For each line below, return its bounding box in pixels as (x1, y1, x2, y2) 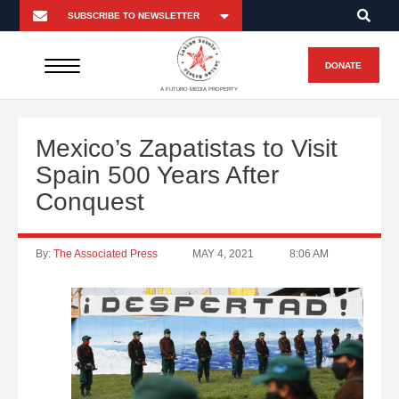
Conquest (36, 188, 144, 216)
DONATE (325, 60, 362, 70)
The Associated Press (53, 248, 158, 260)
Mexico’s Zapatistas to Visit (36, 134, 338, 162)
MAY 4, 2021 (192, 248, 255, 260)
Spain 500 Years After (36, 161, 279, 189)
